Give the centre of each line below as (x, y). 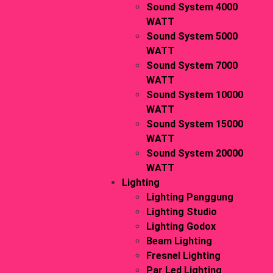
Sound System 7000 (192, 66)
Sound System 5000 (192, 37)
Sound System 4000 (192, 7)
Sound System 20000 (194, 154)
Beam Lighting (179, 241)
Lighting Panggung (190, 197)
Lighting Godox (181, 227)
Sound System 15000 (194, 124)
